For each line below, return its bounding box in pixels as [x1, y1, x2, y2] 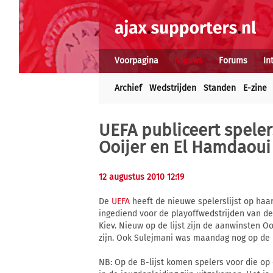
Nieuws [174, 55, 203, 66]
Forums [219, 55, 247, 66]
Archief [115, 83, 142, 93]
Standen [204, 83, 236, 93]
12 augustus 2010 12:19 [99, 172, 184, 182]
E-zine [243, 83, 267, 93]
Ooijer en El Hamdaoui [99, 137, 271, 157]
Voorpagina [115, 55, 158, 66]
